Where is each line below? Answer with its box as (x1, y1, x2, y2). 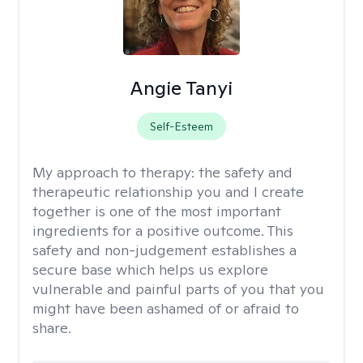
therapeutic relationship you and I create (32, 182, 304, 201)
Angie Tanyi (130, 75, 233, 100)
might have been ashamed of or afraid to (32, 299, 299, 318)
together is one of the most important (32, 202, 281, 220)
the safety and (199, 163, 293, 181)
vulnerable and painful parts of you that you (32, 280, 324, 298)
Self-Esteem (149, 119, 213, 134)
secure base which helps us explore (32, 260, 268, 279)
